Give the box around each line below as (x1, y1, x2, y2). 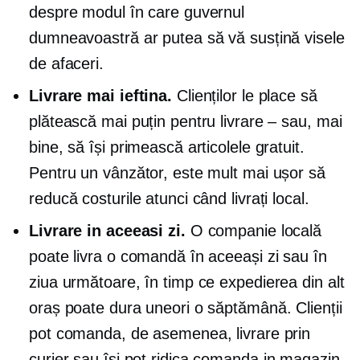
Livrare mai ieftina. (29, 87, 172, 104)
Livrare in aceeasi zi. (29, 222, 186, 239)
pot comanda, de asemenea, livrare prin (29, 325, 311, 342)
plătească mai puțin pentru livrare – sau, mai (29, 112, 342, 130)
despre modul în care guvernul (29, 3, 245, 21)
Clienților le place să (172, 87, 317, 104)
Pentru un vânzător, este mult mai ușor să (29, 164, 325, 182)
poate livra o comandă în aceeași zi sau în (29, 247, 327, 265)
